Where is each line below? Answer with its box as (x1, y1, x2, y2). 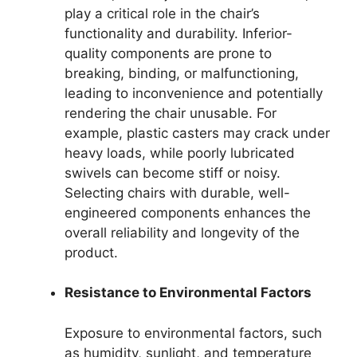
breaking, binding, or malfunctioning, (65, 65, 299, 81)
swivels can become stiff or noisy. (65, 164, 280, 181)
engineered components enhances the (65, 204, 311, 221)
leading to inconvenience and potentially (65, 84, 323, 101)
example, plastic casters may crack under (65, 124, 330, 141)
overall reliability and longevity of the (65, 224, 300, 241)
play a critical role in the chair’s (65, 5, 260, 22)
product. (65, 244, 118, 261)
